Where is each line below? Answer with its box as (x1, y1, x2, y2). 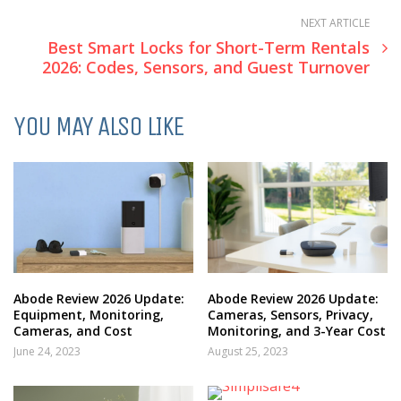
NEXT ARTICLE (301, 15, 370, 30)
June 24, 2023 (13, 343, 81, 359)
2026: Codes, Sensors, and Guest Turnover (42, 56, 370, 78)
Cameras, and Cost (13, 321, 132, 339)
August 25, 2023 (208, 343, 289, 359)
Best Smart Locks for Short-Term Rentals (47, 37, 370, 58)
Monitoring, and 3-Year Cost (208, 321, 387, 339)
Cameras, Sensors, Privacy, (208, 305, 374, 323)
